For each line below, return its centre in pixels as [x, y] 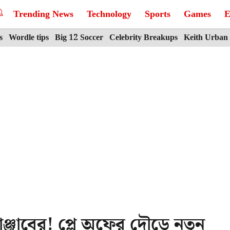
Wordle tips [29, 38]
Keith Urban [206, 38]
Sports [158, 14]
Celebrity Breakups [143, 38]
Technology [109, 14]
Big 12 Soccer [79, 38]
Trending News [43, 14]
